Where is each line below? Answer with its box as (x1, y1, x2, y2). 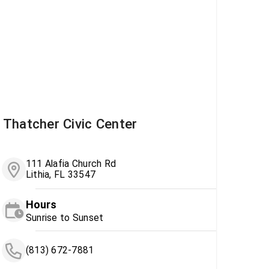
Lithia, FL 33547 (25, 169, 96, 181)
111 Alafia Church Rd (25, 158, 116, 170)
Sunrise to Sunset (25, 212, 104, 224)
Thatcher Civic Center (2, 116, 138, 132)
